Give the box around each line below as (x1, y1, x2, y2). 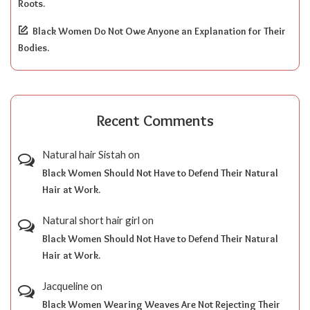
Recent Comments (96, 111, 214, 130)
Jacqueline (42, 280, 89, 292)
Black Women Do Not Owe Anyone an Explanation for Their (33, 25, 286, 37)
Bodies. (18, 42, 49, 54)
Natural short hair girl (42, 214, 140, 226)
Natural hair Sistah (42, 148, 126, 161)
